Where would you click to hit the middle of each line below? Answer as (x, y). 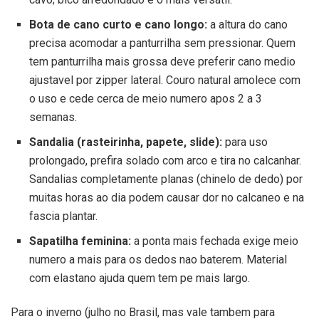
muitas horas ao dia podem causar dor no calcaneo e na (166, 197)
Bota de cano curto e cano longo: (118, 25)
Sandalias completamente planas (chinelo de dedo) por (166, 179)
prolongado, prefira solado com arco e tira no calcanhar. (165, 160)
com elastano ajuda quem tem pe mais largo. (139, 278)
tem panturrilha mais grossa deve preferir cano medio (162, 62)
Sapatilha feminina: (80, 241)
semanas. (53, 117)
